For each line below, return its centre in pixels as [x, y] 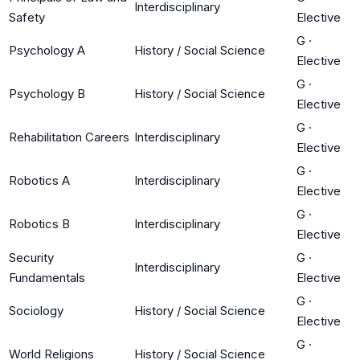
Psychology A [47, 50]
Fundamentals [47, 277]
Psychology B [47, 93]
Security [31, 257]
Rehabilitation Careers [69, 137]
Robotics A [39, 180]
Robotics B [39, 223]
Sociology [36, 310]
